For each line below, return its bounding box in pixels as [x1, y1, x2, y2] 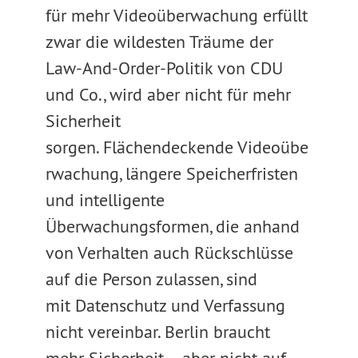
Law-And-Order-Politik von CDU [45, 57, 283, 79]
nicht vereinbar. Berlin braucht [45, 320, 270, 343]
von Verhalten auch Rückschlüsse [45, 241, 293, 264]
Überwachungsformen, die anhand [45, 215, 300, 237]
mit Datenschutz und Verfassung [45, 294, 285, 316]
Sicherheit [45, 109, 121, 132]
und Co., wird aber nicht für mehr [45, 83, 291, 105]
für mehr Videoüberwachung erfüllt [45, 4, 308, 26]
